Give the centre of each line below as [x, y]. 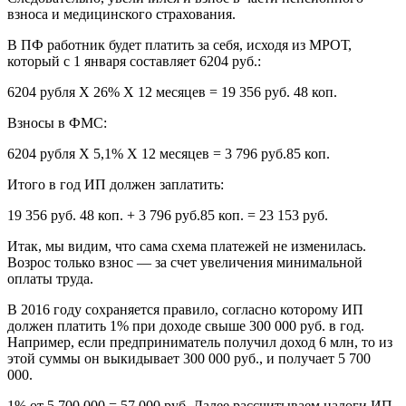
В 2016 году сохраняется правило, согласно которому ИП [185, 309]
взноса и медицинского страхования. [121, 14]
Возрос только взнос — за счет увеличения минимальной [185, 262]
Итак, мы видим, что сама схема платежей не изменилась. [187, 246]
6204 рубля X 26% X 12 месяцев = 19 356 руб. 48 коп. [172, 92]
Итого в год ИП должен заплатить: [116, 184]
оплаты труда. [50, 278]
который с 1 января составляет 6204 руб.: [134, 61]
